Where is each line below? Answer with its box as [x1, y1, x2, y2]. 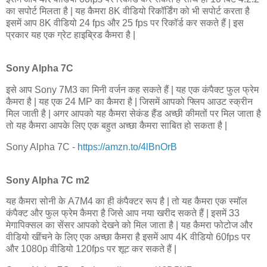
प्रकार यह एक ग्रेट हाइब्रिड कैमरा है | [6, 30, 138, 41]
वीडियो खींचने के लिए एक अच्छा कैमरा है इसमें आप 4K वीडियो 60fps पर [6, 232, 250, 243]
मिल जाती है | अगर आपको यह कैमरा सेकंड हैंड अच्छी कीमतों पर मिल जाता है [6, 108, 261, 119]
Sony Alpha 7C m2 [6, 175, 89, 185]
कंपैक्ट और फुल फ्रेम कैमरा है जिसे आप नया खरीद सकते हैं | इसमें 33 [6, 208, 240, 219]
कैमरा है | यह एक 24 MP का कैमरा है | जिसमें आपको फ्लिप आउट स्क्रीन [6, 96, 253, 107]
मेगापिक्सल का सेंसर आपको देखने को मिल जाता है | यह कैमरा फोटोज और [6, 220, 253, 231]
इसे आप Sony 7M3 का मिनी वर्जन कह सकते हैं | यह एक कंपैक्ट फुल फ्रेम [6, 84, 259, 95]
